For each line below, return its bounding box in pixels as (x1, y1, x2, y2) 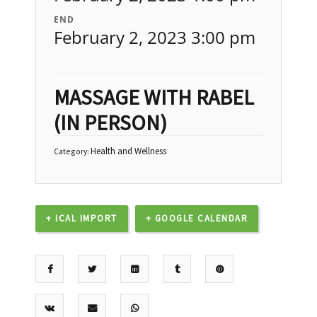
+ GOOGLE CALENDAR (145, 212, 248, 224)
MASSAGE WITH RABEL (54, 83, 254, 110)
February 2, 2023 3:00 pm (54, 25, 255, 49)
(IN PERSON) (54, 108, 167, 136)
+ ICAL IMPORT (46, 212, 117, 224)
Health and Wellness (91, 144, 166, 157)
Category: (54, 145, 91, 156)
